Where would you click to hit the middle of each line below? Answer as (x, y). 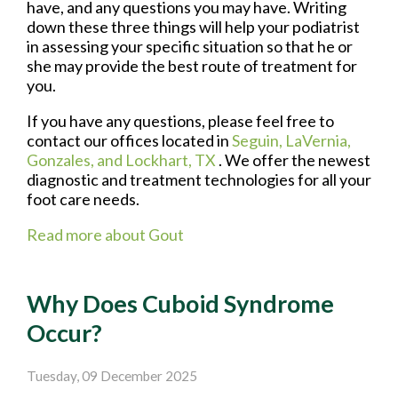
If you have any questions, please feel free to (180, 121)
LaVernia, (318, 141)
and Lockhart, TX (156, 160)
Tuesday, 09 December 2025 (112, 375)
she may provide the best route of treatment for (192, 66)
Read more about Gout (105, 235)
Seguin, (259, 141)
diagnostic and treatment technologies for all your (199, 180)
